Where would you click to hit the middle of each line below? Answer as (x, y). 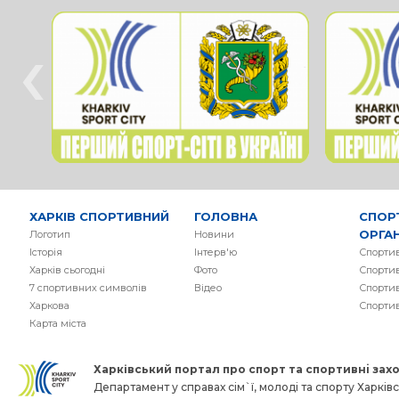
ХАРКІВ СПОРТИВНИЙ (100, 216)
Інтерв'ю (216, 252)
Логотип (50, 234)
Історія (46, 252)
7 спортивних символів (89, 288)
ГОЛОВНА (226, 216)
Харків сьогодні (68, 270)
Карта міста (58, 323)
